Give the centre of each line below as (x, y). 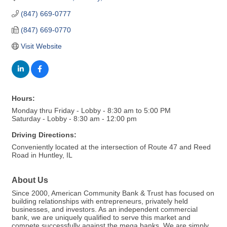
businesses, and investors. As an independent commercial (105, 209)
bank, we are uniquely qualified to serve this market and (101, 217)
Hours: (23, 98)
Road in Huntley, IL (42, 155)
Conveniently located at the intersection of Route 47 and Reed (111, 147)
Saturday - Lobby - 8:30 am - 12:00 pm (74, 119)
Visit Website (41, 46)
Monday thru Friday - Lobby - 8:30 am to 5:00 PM (91, 110)
